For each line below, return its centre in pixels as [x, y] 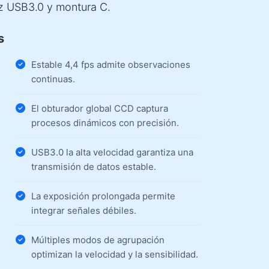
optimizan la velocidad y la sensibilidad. [114, 254]
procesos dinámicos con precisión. [105, 123]
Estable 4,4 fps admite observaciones [110, 65]
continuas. [53, 79]
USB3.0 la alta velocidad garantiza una [112, 152]
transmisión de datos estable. [93, 167]
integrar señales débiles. [83, 210]
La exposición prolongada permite [103, 196]
